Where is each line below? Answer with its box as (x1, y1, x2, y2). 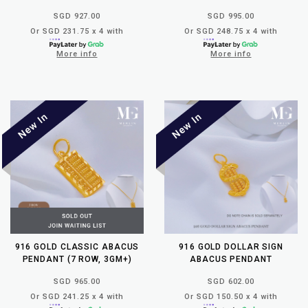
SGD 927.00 (54, 11, 100, 21)
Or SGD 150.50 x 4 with (184, 291, 278, 301)
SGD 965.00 (54, 276, 100, 286)
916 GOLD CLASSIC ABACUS (14, 241, 140, 252)
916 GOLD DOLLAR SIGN (179, 241, 283, 252)
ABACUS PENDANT (190, 254, 272, 264)
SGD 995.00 (208, 11, 254, 21)
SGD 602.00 (208, 276, 254, 286)
